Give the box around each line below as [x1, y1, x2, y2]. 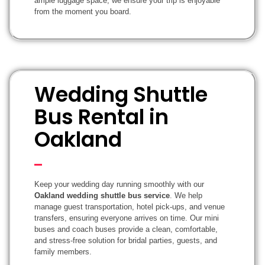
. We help [170, 190, 202, 200]
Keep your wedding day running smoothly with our [34, 179, 204, 189]
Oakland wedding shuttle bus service [34, 190, 170, 200]
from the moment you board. [34, 7, 131, 16]
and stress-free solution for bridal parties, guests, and [34, 235, 217, 245]
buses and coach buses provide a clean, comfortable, [34, 224, 218, 234]
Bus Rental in [34, 102, 169, 131]
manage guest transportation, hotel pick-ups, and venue [34, 202, 225, 211]
